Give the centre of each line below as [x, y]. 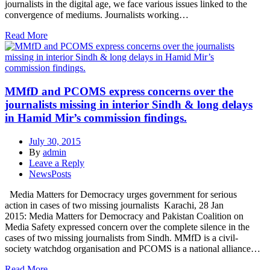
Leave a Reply [57, 163]
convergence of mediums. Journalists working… [97, 15]
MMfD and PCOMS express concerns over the [119, 92]
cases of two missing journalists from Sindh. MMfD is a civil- [121, 237]
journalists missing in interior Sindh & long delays [129, 105]
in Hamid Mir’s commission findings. [96, 118]
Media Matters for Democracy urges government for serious [121, 194]
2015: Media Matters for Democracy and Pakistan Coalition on [124, 216]
